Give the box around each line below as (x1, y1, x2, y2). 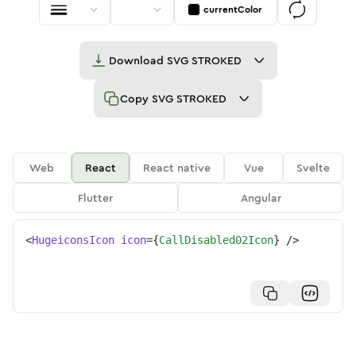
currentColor (203, 2, 262, 17)
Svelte (296, 160, 331, 176)
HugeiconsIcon (32, 234, 114, 246)
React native (143, 160, 211, 176)
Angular (240, 190, 281, 206)
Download (108, 52, 167, 68)
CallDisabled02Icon (159, 234, 273, 246)
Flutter (78, 190, 113, 206)
